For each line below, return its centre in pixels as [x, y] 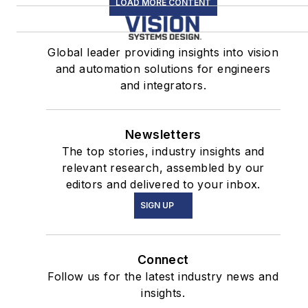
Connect [163, 260]
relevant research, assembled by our [163, 168]
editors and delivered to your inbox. [163, 185]
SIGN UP [157, 206]
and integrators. [163, 86]
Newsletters [163, 135]
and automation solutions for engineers [163, 69]
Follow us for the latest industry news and [163, 277]
